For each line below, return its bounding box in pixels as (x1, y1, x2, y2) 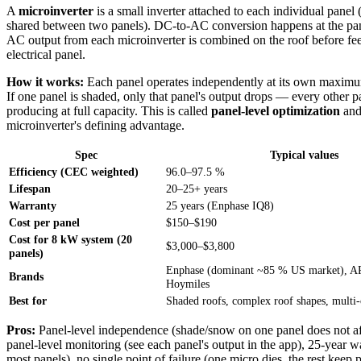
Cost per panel (9, 216, 80, 230)
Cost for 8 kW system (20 (9, 233, 132, 247)
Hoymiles (166, 277, 210, 291)
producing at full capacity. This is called (6, 104, 211, 118)
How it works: (6, 75, 84, 89)
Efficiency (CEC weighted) (9, 165, 139, 179)
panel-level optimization (211, 104, 340, 118)
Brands (9, 270, 44, 284)
